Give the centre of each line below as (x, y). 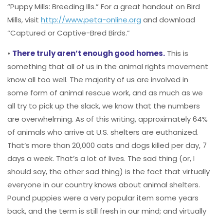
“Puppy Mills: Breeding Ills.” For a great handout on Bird (104, 7)
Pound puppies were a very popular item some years (103, 198)
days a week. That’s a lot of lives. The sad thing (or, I (101, 159)
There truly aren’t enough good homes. (89, 54)
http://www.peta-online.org (91, 20)
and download (168, 20)
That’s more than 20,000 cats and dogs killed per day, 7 (107, 145)
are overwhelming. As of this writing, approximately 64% (108, 119)
